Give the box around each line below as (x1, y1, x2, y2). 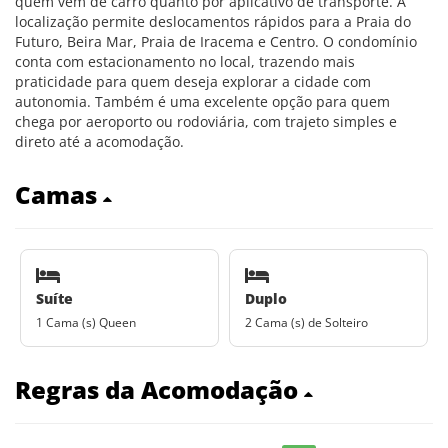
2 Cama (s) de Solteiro (245, 313, 368, 331)
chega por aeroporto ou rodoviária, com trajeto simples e (15, 112, 397, 131)
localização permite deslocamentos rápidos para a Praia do (15, 12, 411, 31)
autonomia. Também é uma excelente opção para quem (15, 92, 390, 111)
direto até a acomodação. (15, 132, 184, 151)
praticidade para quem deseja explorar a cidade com (15, 72, 371, 91)
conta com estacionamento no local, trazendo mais (15, 52, 355, 71)
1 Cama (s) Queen (36, 313, 136, 331)
